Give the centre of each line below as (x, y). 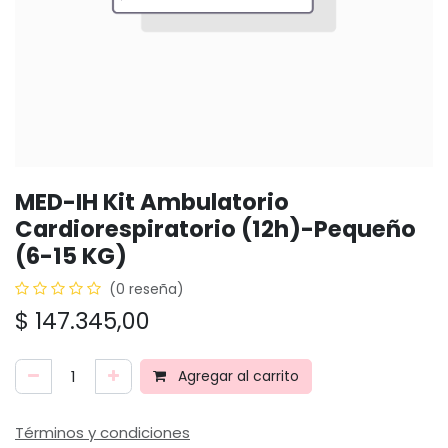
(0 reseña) (146, 289)
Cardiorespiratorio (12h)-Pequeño (215, 229)
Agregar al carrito (236, 376)
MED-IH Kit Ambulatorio (152, 202)
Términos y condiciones (102, 432)
